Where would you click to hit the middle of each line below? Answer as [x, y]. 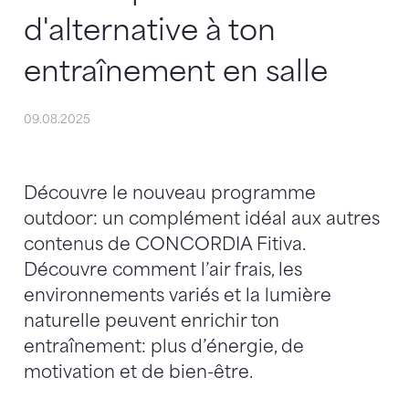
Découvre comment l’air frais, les [163, 269]
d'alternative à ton [150, 31]
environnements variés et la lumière [178, 295]
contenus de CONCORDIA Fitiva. [164, 244]
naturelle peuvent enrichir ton [152, 320]
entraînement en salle [178, 72]
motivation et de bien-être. [140, 372]
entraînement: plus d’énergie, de [164, 346]
